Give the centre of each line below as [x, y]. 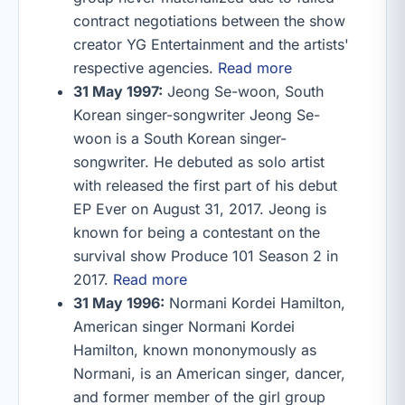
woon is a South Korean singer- [180, 138]
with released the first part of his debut [205, 185]
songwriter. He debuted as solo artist [199, 162]
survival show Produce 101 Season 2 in [206, 256]
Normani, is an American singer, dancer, [209, 373]
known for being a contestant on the [197, 232]
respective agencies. [146, 68]
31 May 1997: [118, 91]
